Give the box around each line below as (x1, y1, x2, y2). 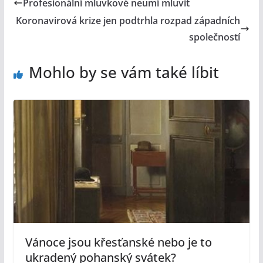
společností (189, 31, 241, 44)
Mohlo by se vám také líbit (28, 62, 219, 83)
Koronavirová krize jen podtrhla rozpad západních (16, 14, 241, 28)
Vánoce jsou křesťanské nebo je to (25, 234, 212, 250)
